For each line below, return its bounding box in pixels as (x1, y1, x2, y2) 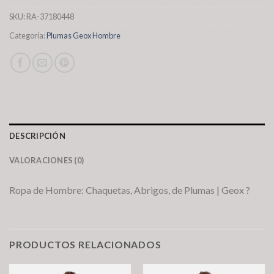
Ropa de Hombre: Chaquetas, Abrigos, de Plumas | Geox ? (9, 184, 250, 196)
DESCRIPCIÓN (9, 131, 65, 141)
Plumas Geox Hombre (46, 31, 120, 41)
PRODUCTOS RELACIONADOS (9, 239, 161, 251)
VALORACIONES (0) (9, 155, 84, 166)
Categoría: (9, 31, 46, 41)
